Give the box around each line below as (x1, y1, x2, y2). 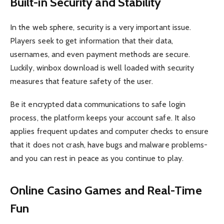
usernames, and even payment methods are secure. (10, 49, 190, 59)
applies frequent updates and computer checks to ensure (10, 126, 209, 136)
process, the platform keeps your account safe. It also (10, 113, 196, 123)
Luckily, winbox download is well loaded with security (10, 62, 194, 72)
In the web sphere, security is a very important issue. (10, 22, 191, 32)
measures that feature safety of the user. (10, 76, 153, 86)
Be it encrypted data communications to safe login (10, 99, 185, 109)
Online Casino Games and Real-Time (10, 182, 202, 197)
